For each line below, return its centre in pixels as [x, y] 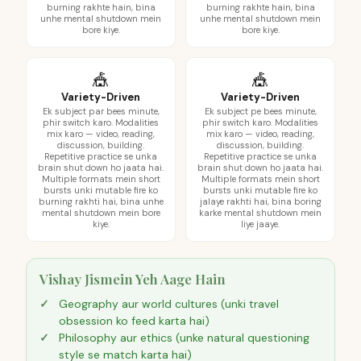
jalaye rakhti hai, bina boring [260, 201]
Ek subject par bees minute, [101, 111]
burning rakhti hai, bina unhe [101, 201]
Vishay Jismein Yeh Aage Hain [133, 279]
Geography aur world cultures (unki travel [169, 304]
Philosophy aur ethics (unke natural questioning [184, 338]
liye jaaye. [260, 224]
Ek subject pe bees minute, [260, 111]
